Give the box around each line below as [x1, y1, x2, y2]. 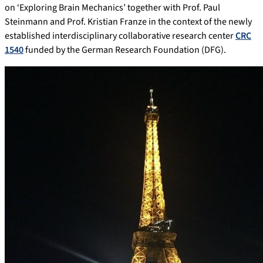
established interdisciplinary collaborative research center [5, 29, 235, 43]
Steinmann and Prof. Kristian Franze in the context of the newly [5, 15, 252, 29]
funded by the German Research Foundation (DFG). [23, 43, 226, 57]
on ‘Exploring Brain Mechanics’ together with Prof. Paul [5, 1, 220, 15]
